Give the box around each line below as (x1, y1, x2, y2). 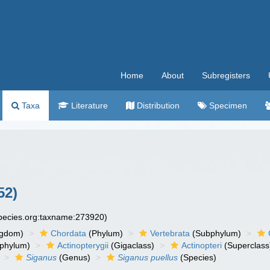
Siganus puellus (118, 253, 178, 262)
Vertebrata (150, 228, 190, 238)
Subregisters (202, 71, 250, 80)
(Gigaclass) (108, 240, 155, 250)
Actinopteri (181, 240, 222, 250)
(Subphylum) (190, 228, 242, 238)
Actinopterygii (57, 240, 109, 250)
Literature (69, 101, 108, 110)
